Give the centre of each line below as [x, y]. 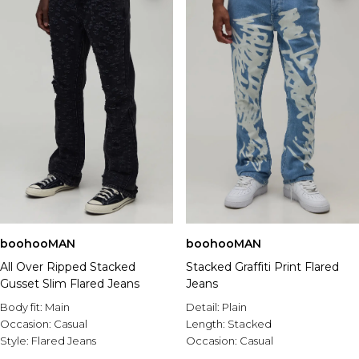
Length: [207, 324]
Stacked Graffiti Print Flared [262, 267]
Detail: [204, 307]
